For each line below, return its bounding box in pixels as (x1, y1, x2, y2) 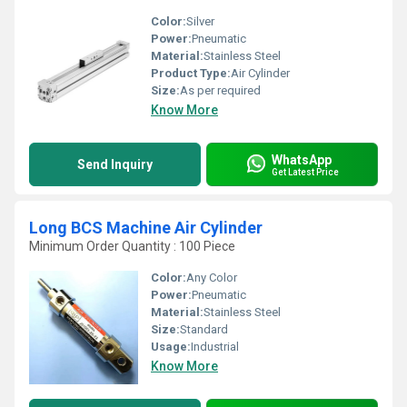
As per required (180, 84, 261, 97)
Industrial (191, 340, 239, 353)
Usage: (151, 340, 191, 353)
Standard (180, 323, 228, 336)
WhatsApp (272, 152, 332, 167)
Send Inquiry (77, 157, 153, 172)
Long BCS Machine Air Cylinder (29, 218, 263, 237)
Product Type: (151, 66, 231, 80)
